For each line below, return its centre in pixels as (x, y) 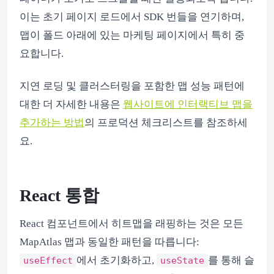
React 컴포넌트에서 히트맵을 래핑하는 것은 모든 (131, 224)
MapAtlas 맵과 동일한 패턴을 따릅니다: (109, 242)
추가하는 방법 (52, 122)
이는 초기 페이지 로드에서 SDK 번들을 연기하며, (132, 17)
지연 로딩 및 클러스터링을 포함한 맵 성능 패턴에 (132, 86)
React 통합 (59, 195)
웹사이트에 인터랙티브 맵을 (188, 104)
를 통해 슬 (231, 261)
